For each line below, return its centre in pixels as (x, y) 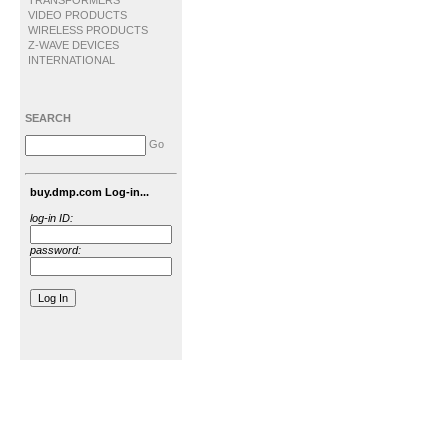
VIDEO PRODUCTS (77, 15)
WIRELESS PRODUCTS (88, 30)
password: (55, 250)
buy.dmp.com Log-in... (89, 192)
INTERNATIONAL (71, 60)
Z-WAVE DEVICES (73, 45)
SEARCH (48, 118)
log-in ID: (51, 218)
